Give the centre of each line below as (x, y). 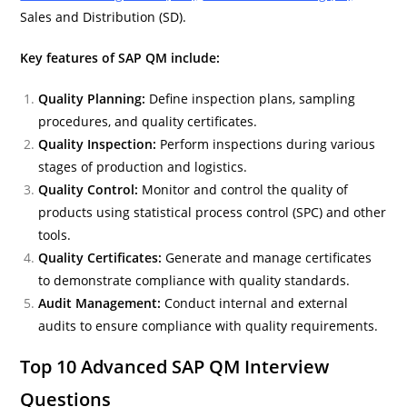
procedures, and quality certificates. (148, 121)
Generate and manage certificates (267, 257)
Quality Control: (89, 189)
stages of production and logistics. (143, 166)
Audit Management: (100, 303)
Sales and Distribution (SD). (104, 16)
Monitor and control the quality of (243, 189)
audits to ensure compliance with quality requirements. (208, 325)
